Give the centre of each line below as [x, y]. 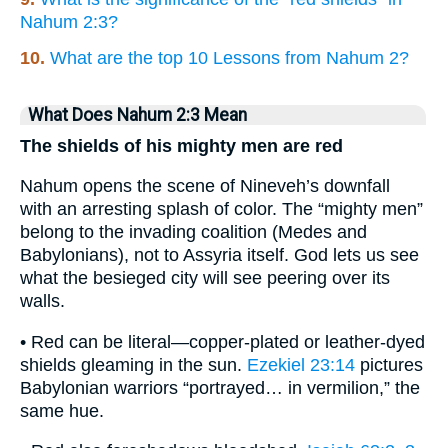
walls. [42, 301]
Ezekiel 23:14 [301, 364]
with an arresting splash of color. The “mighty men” [221, 209]
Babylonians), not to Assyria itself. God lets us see [219, 255]
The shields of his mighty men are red [181, 145]
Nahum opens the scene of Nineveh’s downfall [205, 186]
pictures [389, 364]
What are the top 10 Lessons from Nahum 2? [229, 57]
